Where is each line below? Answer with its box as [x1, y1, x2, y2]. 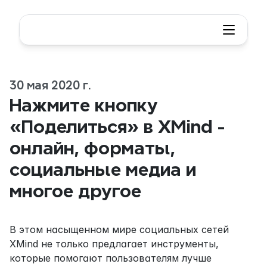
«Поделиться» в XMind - [10, 117, 225, 136]
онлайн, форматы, [10, 138, 175, 157]
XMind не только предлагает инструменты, [10, 238, 219, 250]
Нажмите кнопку [10, 95, 158, 114]
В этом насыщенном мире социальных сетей [10, 223, 229, 235]
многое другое [10, 181, 141, 200]
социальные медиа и [10, 160, 196, 179]
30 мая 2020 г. [10, 79, 91, 92]
